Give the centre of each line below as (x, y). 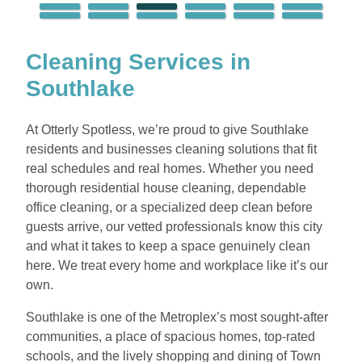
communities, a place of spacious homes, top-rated (170, 336)
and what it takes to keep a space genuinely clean (168, 246)
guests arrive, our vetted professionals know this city (174, 227)
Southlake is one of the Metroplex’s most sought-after (177, 317)
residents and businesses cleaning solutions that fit (171, 149)
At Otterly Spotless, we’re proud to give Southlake (167, 130)
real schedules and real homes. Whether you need (170, 169)
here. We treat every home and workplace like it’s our (177, 266)
